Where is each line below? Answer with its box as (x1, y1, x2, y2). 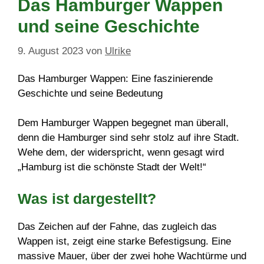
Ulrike (105, 45, 131, 57)
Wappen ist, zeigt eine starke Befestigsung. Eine (18, 235, 231, 247)
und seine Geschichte (18, 16, 200, 37)
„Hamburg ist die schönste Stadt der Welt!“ (18, 161, 206, 173)
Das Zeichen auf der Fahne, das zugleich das (18, 220, 217, 232)
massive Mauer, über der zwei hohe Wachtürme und (18, 250, 246, 262)
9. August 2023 (18, 45, 83, 57)
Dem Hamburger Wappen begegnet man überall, (18, 117, 229, 129)
